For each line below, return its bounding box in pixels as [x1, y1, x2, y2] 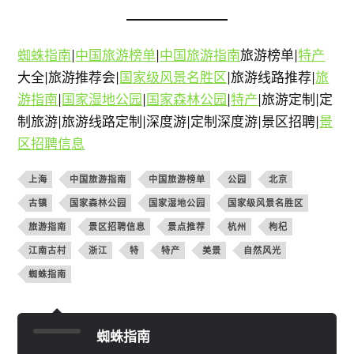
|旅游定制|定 [258, 90, 333, 107]
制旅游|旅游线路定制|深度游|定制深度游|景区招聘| [17, 112, 320, 130]
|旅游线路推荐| [227, 68, 316, 85]
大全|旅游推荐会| [17, 68, 120, 85]
